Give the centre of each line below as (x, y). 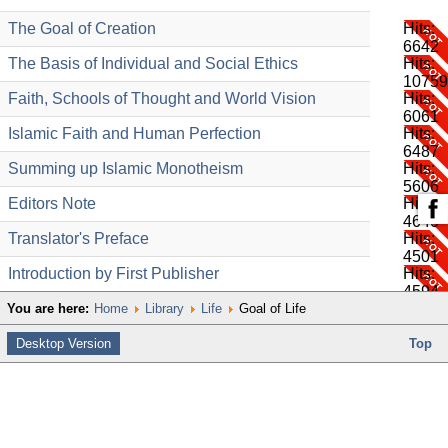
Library (164, 308)
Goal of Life (270, 308)
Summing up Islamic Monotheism (125, 168)
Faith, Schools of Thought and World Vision (162, 98)
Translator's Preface (78, 238)
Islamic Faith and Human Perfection (134, 133)
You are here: (47, 308)
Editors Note (52, 203)
